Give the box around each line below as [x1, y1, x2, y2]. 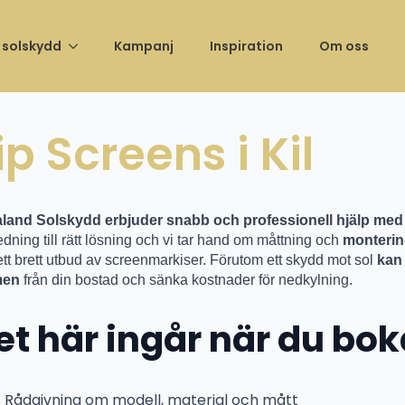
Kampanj [114, 37, 174, 55]
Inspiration [210, 37, 284, 55]
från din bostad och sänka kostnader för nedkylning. [20, 271, 353, 287]
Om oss [319, 37, 370, 55]
